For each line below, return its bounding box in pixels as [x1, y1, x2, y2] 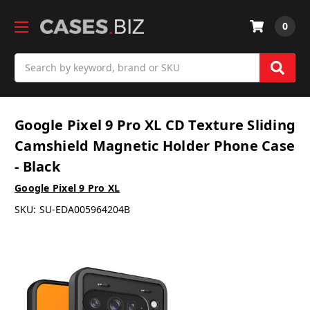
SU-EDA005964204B [39, 203, 130, 217]
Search [15, 53, 46, 67]
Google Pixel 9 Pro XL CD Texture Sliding [15, 116, 295, 135]
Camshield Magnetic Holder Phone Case [15, 136, 295, 156]
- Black [15, 157, 60, 176]
